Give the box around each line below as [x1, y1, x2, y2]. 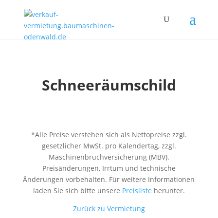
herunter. [151, 186, 185, 195]
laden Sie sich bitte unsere [33, 186, 122, 195]
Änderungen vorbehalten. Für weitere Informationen [23, 175, 195, 184]
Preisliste [122, 186, 152, 195]
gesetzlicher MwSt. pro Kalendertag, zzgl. [41, 141, 176, 150]
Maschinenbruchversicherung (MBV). [48, 152, 169, 162]
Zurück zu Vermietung [73, 204, 145, 213]
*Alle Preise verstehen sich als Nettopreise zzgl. [31, 130, 187, 139]
